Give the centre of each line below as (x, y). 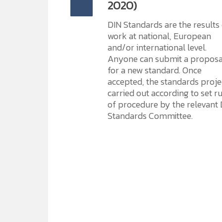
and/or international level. (157, 47)
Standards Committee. (150, 116)
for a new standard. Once (155, 70)
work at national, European (159, 36)
